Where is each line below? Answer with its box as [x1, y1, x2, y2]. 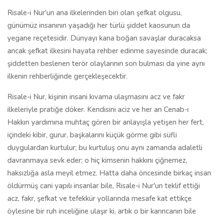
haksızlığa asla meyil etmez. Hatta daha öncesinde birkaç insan [7, 168, 211, 178]
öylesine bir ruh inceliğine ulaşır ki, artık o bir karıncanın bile [7, 206, 196, 216]
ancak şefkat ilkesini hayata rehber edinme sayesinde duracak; [7, 46, 207, 56]
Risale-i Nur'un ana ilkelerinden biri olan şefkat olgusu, [7, 8, 182, 18]
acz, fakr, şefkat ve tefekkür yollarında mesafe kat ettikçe [7, 194, 192, 203]
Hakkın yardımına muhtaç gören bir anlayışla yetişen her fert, [7, 117, 204, 127]
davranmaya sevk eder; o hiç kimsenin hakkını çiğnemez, [7, 155, 187, 165]
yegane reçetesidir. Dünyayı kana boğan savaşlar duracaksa [7, 33, 201, 43]
